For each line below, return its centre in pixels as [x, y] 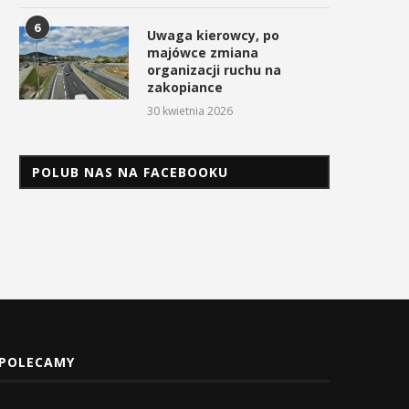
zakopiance [185, 88]
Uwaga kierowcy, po [213, 36]
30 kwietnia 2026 [190, 111]
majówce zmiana [203, 53]
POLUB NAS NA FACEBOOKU [130, 173]
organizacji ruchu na [214, 70]
